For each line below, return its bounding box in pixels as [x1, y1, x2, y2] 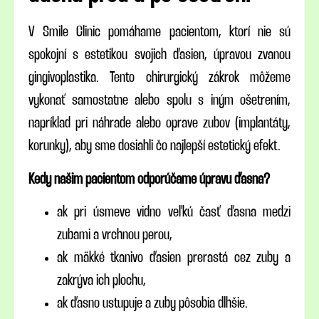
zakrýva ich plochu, [57, 273, 146, 288]
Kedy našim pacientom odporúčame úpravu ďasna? [28, 172, 270, 187]
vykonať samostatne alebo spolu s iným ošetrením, [28, 93, 291, 108]
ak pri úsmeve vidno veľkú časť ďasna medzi [57, 205, 291, 220]
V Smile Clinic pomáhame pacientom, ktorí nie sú [28, 25, 291, 40]
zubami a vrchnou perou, [57, 228, 172, 243]
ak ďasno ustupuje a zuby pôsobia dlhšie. [57, 296, 248, 311]
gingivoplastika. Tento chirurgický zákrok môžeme [28, 70, 291, 85]
